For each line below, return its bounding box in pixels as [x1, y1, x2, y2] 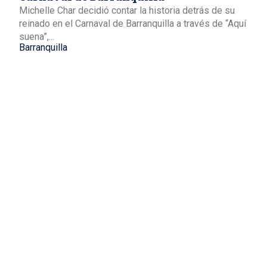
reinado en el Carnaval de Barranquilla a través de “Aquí [19, 17, 246, 29]
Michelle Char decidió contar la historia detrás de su [19, 4, 235, 16]
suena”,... [19, 30, 54, 42]
